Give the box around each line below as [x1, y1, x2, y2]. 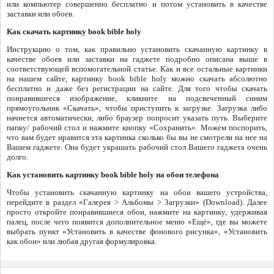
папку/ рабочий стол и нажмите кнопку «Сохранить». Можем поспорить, [7, 122, 267, 132]
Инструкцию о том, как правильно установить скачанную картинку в [7, 44, 267, 54]
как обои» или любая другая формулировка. [7, 236, 157, 246]
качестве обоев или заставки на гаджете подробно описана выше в [7, 54, 267, 64]
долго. [7, 152, 28, 161]
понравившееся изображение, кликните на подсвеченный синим [7, 93, 267, 103]
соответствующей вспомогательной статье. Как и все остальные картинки [7, 64, 267, 73]
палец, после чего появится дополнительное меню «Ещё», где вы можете [7, 217, 267, 226]
